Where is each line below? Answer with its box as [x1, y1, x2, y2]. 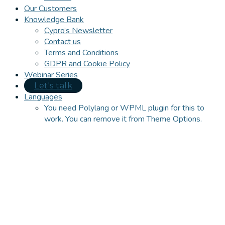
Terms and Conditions [44, 47, 119, 58]
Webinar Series [24, 69, 78, 80]
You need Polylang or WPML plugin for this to [44, 102, 204, 114]
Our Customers [24, 3, 77, 14]
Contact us [44, 36, 81, 47]
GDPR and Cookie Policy [44, 58, 130, 69]
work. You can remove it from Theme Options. [44, 113, 202, 125]
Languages [24, 91, 62, 102]
